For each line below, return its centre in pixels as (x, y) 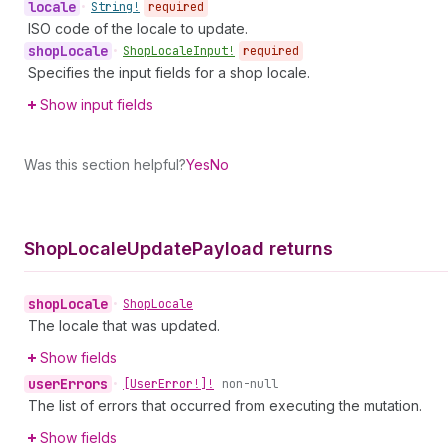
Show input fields (96, 104)
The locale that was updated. (124, 325)
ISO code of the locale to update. (138, 28)
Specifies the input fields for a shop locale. (169, 72)
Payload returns (262, 248)
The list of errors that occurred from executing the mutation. (225, 405)
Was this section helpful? (105, 164)
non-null (250, 384)
